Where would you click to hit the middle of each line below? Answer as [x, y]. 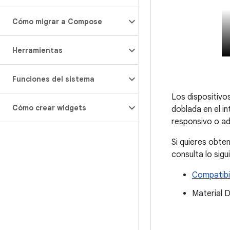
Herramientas [37, 50]
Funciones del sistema [53, 79]
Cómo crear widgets [49, 108]
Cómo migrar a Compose [57, 22]
